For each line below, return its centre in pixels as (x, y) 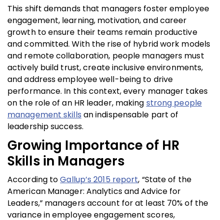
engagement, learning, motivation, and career (97, 20)
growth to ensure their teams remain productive (102, 32)
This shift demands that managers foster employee (108, 8)
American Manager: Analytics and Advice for (94, 191)
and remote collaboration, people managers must (106, 55)
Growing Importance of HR (94, 145)
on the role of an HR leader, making (77, 103)
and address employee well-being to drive (90, 79)
